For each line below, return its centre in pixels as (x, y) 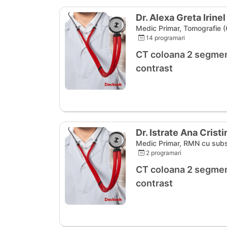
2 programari (163, 153)
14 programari (164, 37)
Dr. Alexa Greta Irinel (180, 17)
